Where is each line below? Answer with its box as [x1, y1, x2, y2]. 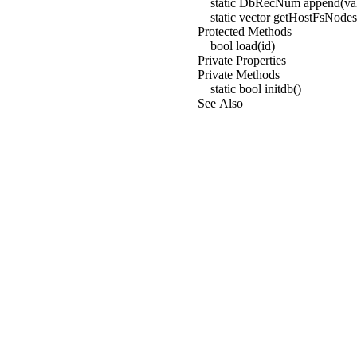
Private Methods [198, 68, 280, 81]
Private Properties [198, 53, 286, 67]
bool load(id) [210, 39, 275, 53]
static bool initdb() [210, 82, 301, 96]
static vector [210, 10, 270, 24]
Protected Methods [198, 25, 292, 38]
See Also [198, 96, 243, 110]
